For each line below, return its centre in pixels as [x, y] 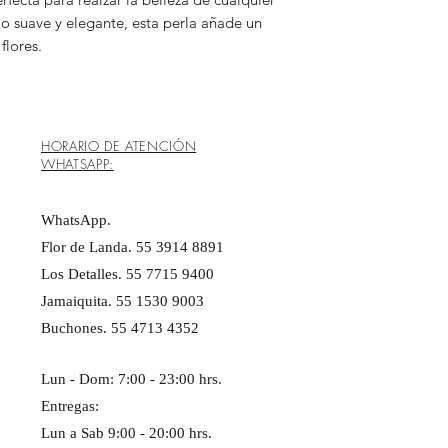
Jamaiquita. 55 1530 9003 [122, 301]
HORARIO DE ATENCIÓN [119, 146]
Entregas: [70, 406]
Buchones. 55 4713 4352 [120, 328]
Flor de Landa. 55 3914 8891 [132, 247]
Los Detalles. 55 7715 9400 [127, 274]
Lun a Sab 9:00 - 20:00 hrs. [128, 433]
